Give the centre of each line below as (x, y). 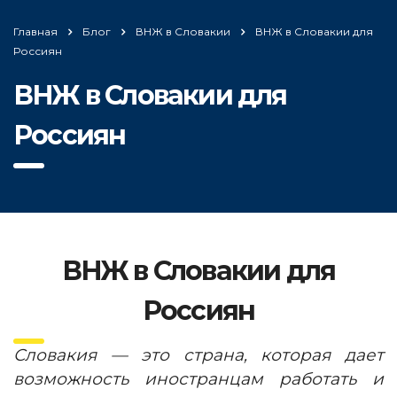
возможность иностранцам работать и (198, 379)
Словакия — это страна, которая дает (198, 355)
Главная (35, 31)
